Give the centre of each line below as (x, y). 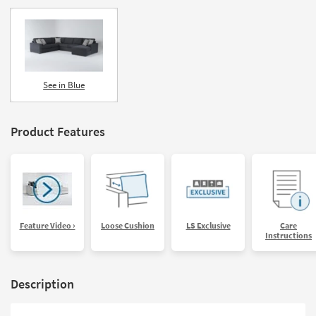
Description (42, 284)
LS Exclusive (208, 225)
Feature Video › (47, 225)
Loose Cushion (128, 225)
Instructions (288, 235)
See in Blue (64, 85)
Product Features (58, 131)
